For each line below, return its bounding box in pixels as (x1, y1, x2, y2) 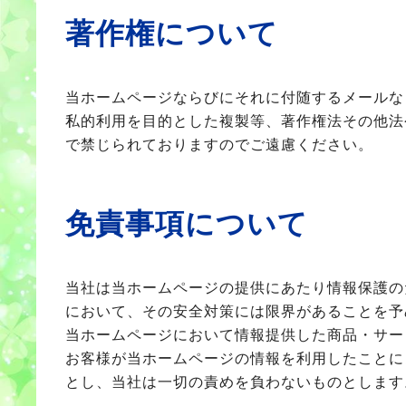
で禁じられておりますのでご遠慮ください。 (65, 137, 373, 152)
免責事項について (65, 208, 308, 240)
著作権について (65, 17, 278, 50)
